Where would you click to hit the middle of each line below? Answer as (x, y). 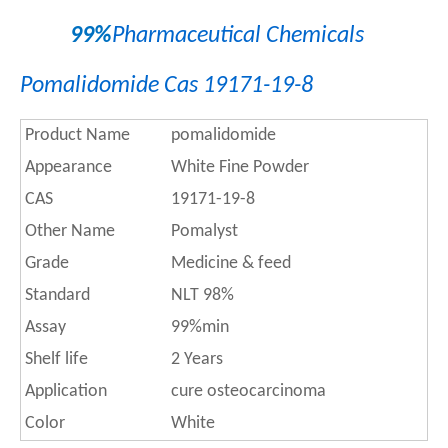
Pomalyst (202, 231)
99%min (198, 327)
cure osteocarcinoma (246, 391)
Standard (55, 295)
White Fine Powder (238, 167)
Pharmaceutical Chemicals (238, 36)
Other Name (68, 231)
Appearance (66, 167)
